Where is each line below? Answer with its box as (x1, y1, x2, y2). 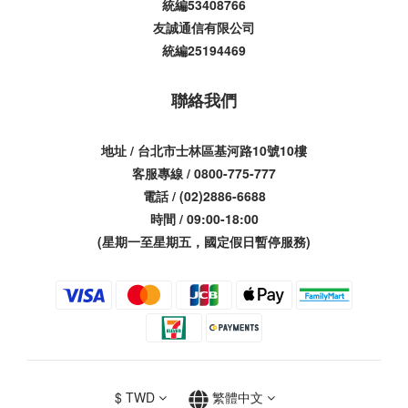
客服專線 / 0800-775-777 (132, 164, 276, 183)
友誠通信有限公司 (153, 18, 255, 37)
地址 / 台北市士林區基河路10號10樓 (101, 141, 307, 160)
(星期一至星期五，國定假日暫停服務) (97, 232, 311, 251)
